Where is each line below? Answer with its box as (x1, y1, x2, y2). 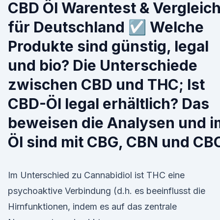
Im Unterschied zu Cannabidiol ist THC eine (8, 170, 185, 180)
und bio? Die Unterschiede (8, 56, 197, 74)
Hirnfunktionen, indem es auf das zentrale (8, 201, 177, 212)
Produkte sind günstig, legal (8, 37, 209, 55)
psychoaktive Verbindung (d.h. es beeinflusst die (8, 186, 205, 196)
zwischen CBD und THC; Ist (8, 76, 205, 93)
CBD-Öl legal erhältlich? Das (8, 95, 209, 112)
